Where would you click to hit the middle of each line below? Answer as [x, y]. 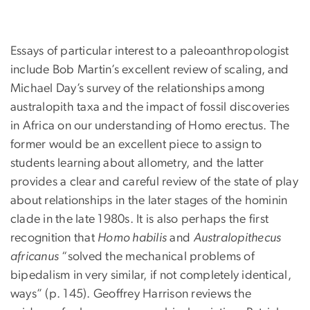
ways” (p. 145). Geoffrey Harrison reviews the [131, 294]
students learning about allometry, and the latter [137, 164]
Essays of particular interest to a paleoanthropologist [150, 52]
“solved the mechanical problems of [157, 257]
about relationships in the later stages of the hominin [149, 201]
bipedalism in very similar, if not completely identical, [151, 276]
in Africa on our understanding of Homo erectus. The [150, 126]
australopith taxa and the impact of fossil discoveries [150, 108]
